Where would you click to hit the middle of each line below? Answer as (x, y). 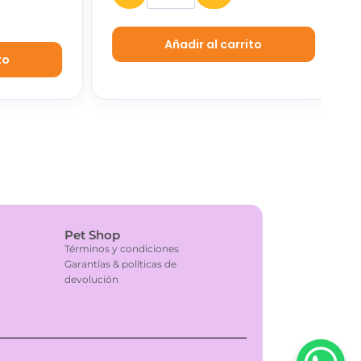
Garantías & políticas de (121, 264)
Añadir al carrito (198, 45)
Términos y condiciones (122, 249)
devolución (92, 280)
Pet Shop (93, 235)
